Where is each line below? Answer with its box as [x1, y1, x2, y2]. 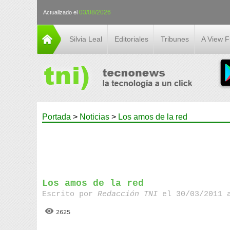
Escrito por [42, 190, 98, 199]
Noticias [80, 112, 109, 121]
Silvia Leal [69, 35, 102, 43]
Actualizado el [43, 9, 79, 15]
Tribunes [161, 35, 189, 43]
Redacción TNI [98, 190, 163, 199]
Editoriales [114, 35, 148, 43]
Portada [42, 112, 71, 121]
